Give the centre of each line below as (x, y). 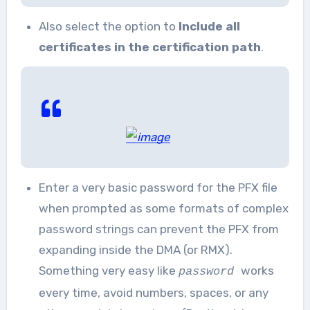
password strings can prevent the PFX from (158, 229)
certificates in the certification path (149, 47)
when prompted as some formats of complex (163, 208)
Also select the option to (108, 26)
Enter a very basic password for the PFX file (158, 188)
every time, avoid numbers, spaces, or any (153, 293)
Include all (209, 26)
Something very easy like (108, 271)
